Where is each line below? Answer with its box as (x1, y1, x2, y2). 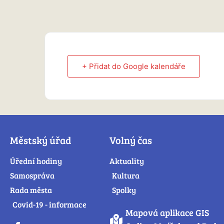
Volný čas (109, 133, 152, 147)
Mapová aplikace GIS (125, 206, 209, 219)
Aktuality (109, 155, 144, 166)
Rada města (10, 184, 52, 195)
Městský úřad (10, 133, 71, 147)
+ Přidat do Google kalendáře (82, 61, 185, 71)
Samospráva (10, 170, 54, 181)
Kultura (111, 170, 139, 181)
